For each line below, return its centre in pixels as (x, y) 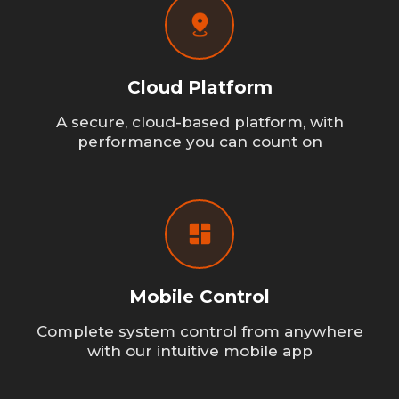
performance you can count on (199, 141)
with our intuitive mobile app (199, 350)
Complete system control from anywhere (199, 331)
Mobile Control (199, 297)
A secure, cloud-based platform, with (199, 122)
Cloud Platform (199, 88)
